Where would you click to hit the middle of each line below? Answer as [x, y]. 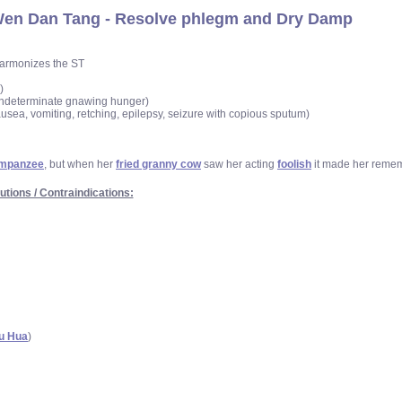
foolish [294, 164]
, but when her [80, 164]
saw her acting [239, 164]
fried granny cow [158, 164]
